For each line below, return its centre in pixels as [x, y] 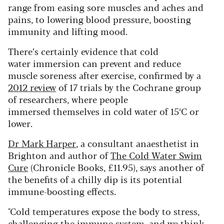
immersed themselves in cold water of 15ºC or [103, 111]
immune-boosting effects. [62, 191]
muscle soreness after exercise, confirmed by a [104, 75]
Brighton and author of [59, 155]
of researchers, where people [68, 99]
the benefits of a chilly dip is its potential [95, 179]
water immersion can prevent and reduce [94, 63]
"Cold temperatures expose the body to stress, [104, 211]
